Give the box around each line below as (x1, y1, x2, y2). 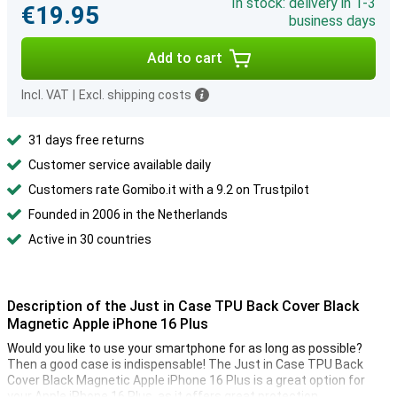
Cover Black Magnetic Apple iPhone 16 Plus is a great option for (7, 373, 365, 387)
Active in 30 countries (28, 232, 152, 246)
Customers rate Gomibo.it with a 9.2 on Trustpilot (28, 183, 309, 197)
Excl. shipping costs (79, 88, 191, 102)
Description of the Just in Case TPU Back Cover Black (7, 298, 359, 315)
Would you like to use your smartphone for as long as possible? (7, 341, 362, 355)
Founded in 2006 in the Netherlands (28, 207, 228, 222)
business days (289, 12, 376, 29)
